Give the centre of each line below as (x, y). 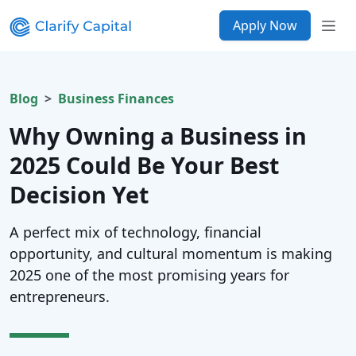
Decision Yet (79, 194)
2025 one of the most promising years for (149, 275)
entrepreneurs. (60, 296)
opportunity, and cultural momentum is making (171, 253)
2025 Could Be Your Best (144, 165)
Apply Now (265, 25)
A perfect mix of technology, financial (135, 232)
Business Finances (116, 99)
